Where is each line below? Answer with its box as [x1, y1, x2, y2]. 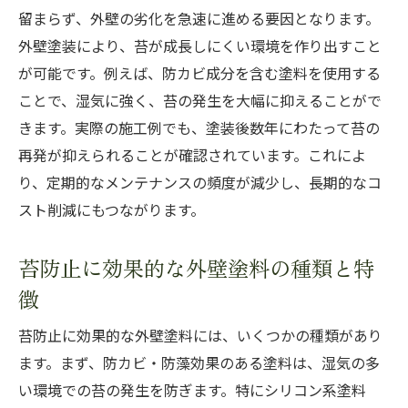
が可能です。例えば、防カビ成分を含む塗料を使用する [18, 65, 381, 83]
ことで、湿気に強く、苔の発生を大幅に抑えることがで [18, 92, 382, 110]
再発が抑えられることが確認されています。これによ [18, 147, 366, 165]
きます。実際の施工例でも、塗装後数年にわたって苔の [18, 119, 380, 138]
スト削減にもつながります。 [18, 201, 205, 219]
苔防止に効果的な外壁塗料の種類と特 [18, 251, 374, 283]
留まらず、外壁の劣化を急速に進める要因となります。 [18, 10, 380, 28]
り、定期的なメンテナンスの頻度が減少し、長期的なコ [18, 174, 382, 192]
